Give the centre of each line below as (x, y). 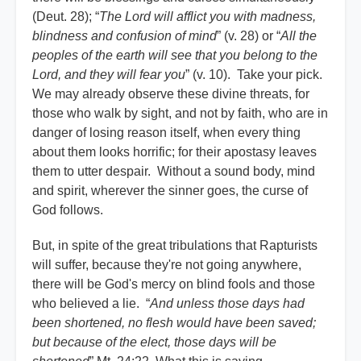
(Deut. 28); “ (66, 17)
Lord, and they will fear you (109, 75)
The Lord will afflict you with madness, (207, 17)
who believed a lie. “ (91, 304)
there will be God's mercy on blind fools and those (174, 284)
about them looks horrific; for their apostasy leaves (174, 152)
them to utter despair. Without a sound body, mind (174, 172)
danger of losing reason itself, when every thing (166, 133)
